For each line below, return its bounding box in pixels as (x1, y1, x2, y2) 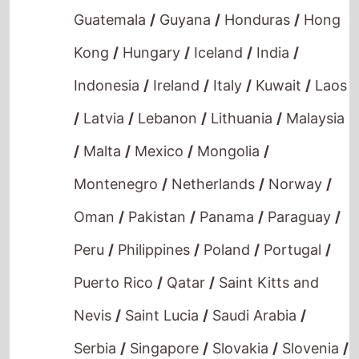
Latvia (79, 91, 129, 108)
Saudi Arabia (208, 288, 301, 305)
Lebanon (134, 91, 202, 108)
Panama (196, 189, 259, 207)
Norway (264, 156, 327, 174)
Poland (200, 222, 255, 240)
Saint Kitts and (215, 255, 320, 272)
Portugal (260, 222, 326, 240)
